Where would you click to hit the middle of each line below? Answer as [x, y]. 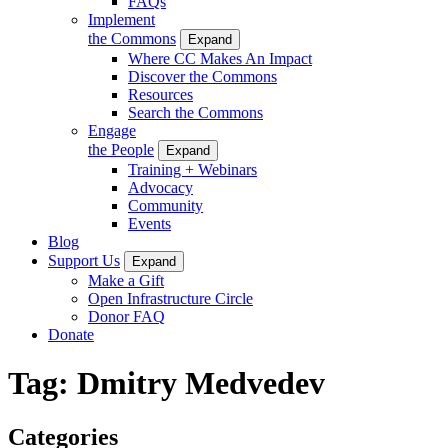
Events [149, 223]
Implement [121, 19]
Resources [160, 94]
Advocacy [160, 187]
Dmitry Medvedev [201, 383]
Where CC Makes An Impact [220, 58]
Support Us [84, 260]
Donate [71, 334]
